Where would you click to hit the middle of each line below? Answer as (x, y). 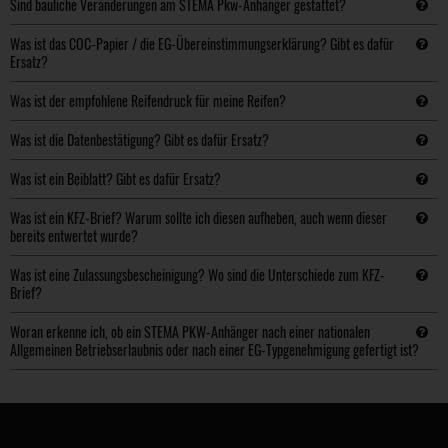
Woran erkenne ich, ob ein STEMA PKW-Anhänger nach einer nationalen (190, 331)
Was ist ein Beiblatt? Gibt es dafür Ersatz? (115, 178)
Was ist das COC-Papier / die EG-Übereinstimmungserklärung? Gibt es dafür (202, 43)
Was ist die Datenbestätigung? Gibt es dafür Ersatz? (139, 139)
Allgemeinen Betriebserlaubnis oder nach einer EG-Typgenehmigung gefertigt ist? (214, 349)
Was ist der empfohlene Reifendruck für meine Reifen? (148, 100)
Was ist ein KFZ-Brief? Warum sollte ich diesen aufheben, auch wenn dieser (198, 217)
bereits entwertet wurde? (74, 235)
